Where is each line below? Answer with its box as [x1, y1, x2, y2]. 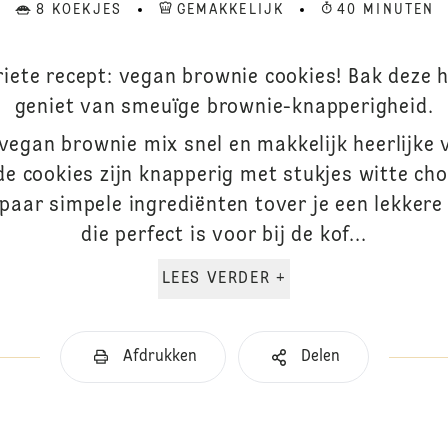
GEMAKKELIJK [176, 3, 284, 17]
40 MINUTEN [337, 3, 434, 17]
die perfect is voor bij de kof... [81, 226, 367, 246]
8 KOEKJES [35, 3, 122, 17]
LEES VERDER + [275, 271, 287, 287]
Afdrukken [122, 349, 197, 365]
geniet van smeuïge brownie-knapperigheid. [14, 98, 434, 118]
